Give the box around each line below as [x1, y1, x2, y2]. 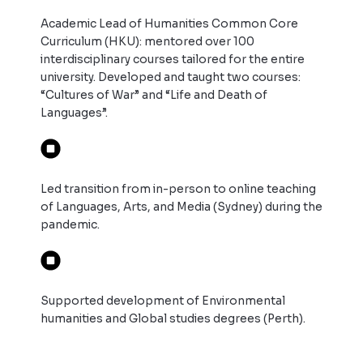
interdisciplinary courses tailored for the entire [41, 53, 305, 66]
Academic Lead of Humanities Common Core [41, 17, 298, 31]
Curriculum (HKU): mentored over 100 [41, 35, 254, 49]
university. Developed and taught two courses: [41, 70, 301, 84]
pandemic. [41, 218, 100, 232]
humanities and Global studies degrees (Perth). [41, 312, 305, 326]
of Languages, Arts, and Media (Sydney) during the [41, 200, 322, 214]
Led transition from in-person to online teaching [41, 182, 316, 196]
